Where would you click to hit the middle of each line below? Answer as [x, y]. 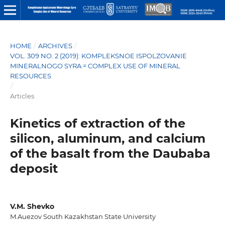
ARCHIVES [55, 45]
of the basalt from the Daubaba [110, 153]
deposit [34, 168]
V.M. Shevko [32, 206]
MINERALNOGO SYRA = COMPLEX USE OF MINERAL [95, 66]
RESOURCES [30, 76]
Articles [22, 96]
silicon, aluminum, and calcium [107, 138]
